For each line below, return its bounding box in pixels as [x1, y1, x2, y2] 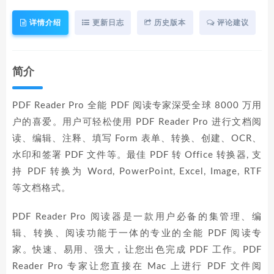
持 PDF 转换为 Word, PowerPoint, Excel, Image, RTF [12, 167, 262, 176]
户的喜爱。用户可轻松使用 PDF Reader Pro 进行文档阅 [12, 117, 262, 127]
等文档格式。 [12, 183, 71, 193]
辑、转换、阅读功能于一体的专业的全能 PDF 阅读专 [12, 229, 262, 238]
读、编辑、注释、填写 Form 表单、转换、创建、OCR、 [12, 134, 262, 143]
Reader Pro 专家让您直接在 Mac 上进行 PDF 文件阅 [12, 262, 262, 271]
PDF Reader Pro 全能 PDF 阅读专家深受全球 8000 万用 [12, 101, 262, 110]
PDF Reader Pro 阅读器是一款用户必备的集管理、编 [12, 212, 262, 221]
